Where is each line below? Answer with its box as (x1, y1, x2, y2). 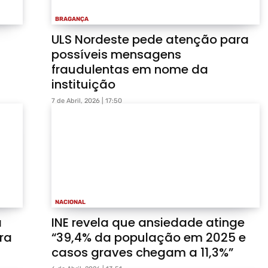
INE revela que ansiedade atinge (51, 214, 245, 232)
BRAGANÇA (55, 16, 89, 23)
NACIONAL (55, 199, 86, 206)
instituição (51, 76, 115, 93)
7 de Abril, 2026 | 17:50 (51, 97, 122, 105)
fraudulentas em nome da (51, 61, 208, 78)
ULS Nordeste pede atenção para (51, 31, 249, 48)
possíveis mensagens (51, 46, 181, 63)
